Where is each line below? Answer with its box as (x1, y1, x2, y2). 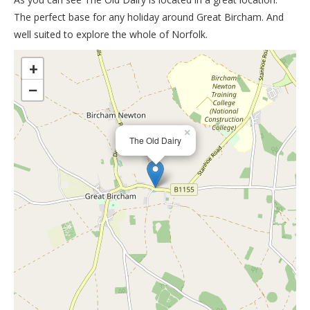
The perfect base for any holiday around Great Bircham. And (14, 10, 284, 24)
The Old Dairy (129, 134, 181, 146)
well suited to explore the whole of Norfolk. (14, 27, 208, 41)
